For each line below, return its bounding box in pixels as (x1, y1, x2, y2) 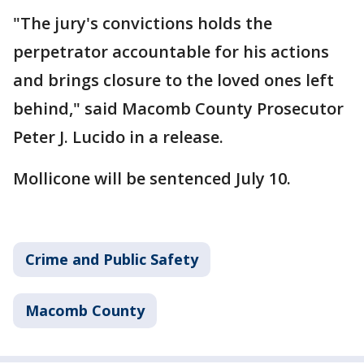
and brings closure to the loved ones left (13, 69, 334, 92)
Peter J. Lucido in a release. (13, 126, 223, 149)
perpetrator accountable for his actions (13, 41, 329, 63)
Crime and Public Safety (25, 249, 198, 270)
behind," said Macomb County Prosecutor (13, 97, 344, 120)
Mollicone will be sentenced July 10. (13, 167, 291, 190)
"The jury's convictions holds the (13, 12, 272, 35)
